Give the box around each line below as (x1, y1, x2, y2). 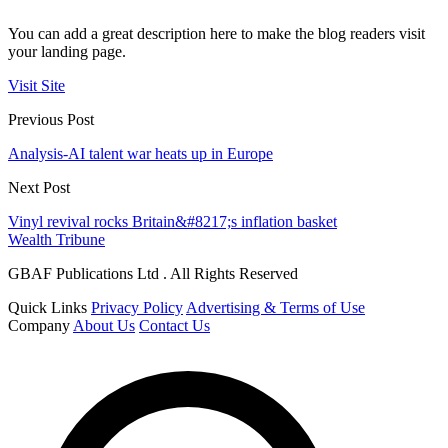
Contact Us (139, 317, 210, 335)
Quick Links (8, 299, 87, 317)
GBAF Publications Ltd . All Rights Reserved (8, 265, 298, 283)
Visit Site (8, 77, 65, 95)
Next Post (8, 179, 70, 197)
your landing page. (8, 43, 126, 61)
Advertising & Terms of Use (186, 299, 365, 317)
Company (8, 317, 70, 335)
